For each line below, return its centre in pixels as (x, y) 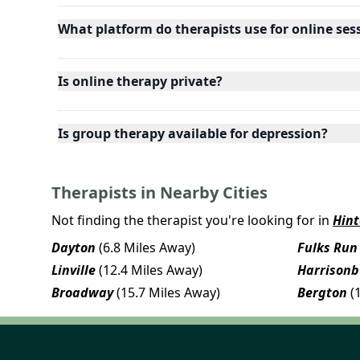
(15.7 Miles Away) (168, 292)
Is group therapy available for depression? (193, 133)
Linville (74, 270)
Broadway (82, 292)
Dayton (74, 247)
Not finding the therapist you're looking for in (190, 220)
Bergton (322, 292)
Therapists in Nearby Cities (160, 192)
